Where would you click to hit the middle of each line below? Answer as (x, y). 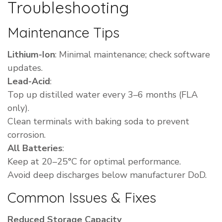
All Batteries (35, 148)
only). (18, 108)
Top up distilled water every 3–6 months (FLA (103, 95)
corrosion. (27, 135)
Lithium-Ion (31, 55)
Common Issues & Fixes (82, 198)
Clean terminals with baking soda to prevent (98, 122)
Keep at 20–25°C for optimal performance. (94, 162)
